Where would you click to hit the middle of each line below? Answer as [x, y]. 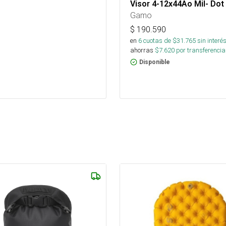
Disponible [155, 62]
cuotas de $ [159, 41]
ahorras [142, 50]
